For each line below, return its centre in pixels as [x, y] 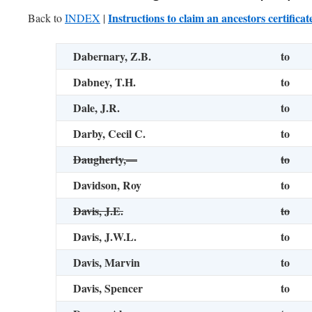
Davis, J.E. [98, 211]
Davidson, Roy [107, 185]
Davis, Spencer [108, 288]
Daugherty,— [105, 159]
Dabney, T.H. [104, 82]
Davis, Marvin [107, 262]
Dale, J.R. [96, 108]
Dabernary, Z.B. [112, 56]
